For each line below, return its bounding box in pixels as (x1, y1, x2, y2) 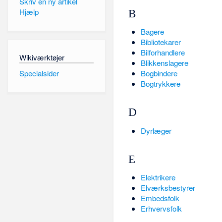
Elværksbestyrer (140, 182, 195, 193)
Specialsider (19, 67, 59, 78)
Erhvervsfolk (140, 203, 182, 214)
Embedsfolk (140, 193, 179, 204)
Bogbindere (140, 68, 177, 79)
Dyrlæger (140, 125, 171, 136)
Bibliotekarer (140, 37, 181, 48)
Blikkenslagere (140, 57, 188, 68)
